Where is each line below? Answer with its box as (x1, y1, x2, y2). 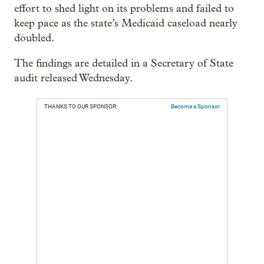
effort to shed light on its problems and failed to (14, 2, 234, 15)
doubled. (14, 32, 54, 44)
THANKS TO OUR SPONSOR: (44, 103, 117, 110)
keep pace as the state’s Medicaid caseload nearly (14, 17, 237, 29)
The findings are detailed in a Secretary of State (14, 57, 233, 70)
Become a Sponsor (171, 103, 220, 110)
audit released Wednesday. (14, 72, 133, 84)
